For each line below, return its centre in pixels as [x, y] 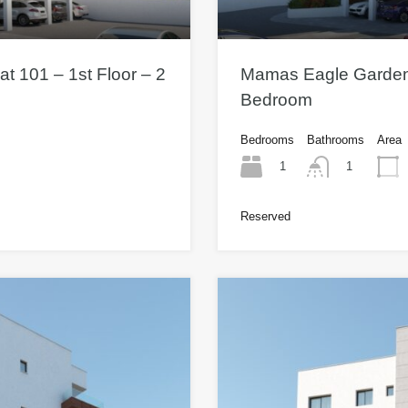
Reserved [265, 217]
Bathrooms [336, 139]
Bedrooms [267, 139]
